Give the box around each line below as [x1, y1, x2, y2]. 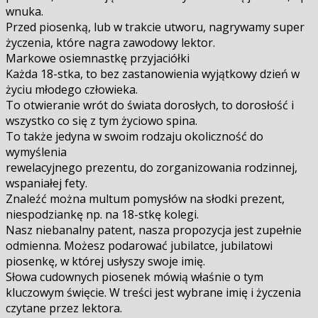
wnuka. [6, 3, 43, 19]
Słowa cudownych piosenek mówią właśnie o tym [6, 268, 263, 285]
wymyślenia [6, 143, 67, 160]
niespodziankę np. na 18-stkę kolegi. [6, 206, 199, 222]
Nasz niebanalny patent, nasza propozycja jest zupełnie [6, 221, 302, 238]
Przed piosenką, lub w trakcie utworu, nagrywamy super [6, 18, 305, 35]
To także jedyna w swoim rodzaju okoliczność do [6, 128, 263, 144]
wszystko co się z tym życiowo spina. [6, 112, 197, 128]
